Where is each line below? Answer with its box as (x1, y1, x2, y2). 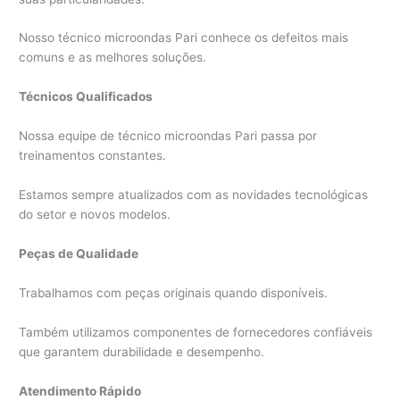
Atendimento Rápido (19, 383, 142, 398)
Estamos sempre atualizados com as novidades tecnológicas (19, 187, 369, 203)
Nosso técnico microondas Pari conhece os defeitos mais (19, 30, 349, 46)
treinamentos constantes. (19, 148, 167, 163)
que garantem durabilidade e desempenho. (19, 344, 265, 359)
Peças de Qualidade (19, 246, 139, 261)
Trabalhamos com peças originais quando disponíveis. (19, 285, 329, 300)
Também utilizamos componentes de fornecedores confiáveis (19, 324, 373, 339)
